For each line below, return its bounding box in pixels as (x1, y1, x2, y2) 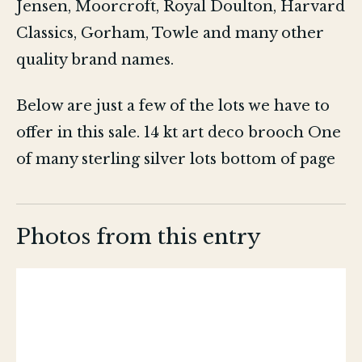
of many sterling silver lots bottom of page (16, 149, 336, 168)
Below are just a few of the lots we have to (16, 96, 330, 115)
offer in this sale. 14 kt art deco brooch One (16, 123, 342, 141)
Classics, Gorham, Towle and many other (16, 23, 325, 42)
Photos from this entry (16, 223, 262, 250)
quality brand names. (16, 50, 175, 69)
